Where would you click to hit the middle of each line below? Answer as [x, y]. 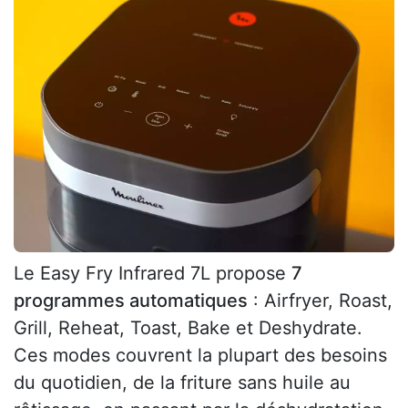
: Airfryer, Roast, [320, 301]
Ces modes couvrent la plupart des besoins [200, 356]
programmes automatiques [131, 301]
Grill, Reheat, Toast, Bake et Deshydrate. [188, 328]
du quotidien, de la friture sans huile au [182, 383]
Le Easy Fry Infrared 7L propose [153, 274]
